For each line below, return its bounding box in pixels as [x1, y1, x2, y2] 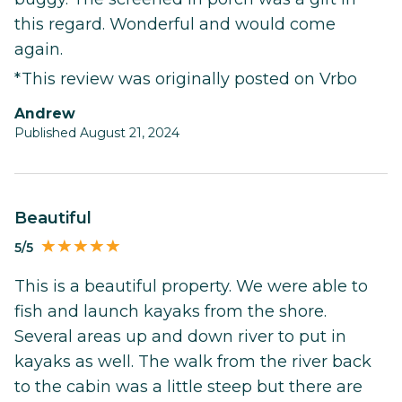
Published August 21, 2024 [14, 124, 179, 141]
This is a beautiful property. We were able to [14, 275, 368, 296]
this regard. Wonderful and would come [14, 13, 336, 34]
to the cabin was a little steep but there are [14, 376, 363, 397]
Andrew [25, 104, 75, 122]
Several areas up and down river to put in [14, 326, 346, 346]
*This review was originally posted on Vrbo [14, 68, 357, 89]
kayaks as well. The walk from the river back [14, 351, 371, 371]
